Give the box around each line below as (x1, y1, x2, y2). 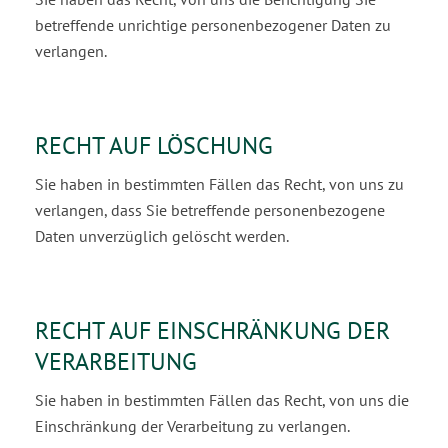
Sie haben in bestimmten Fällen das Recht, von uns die (35, 390, 409, 410)
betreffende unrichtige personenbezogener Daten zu (35, 15, 391, 35)
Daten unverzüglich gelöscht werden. (35, 226, 289, 246)
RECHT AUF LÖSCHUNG (35, 130, 273, 161)
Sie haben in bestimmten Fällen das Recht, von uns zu (35, 174, 404, 194)
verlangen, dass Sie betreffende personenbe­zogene (35, 200, 385, 220)
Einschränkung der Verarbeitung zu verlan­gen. (35, 416, 350, 436)
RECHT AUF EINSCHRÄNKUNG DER (35, 315, 390, 346)
